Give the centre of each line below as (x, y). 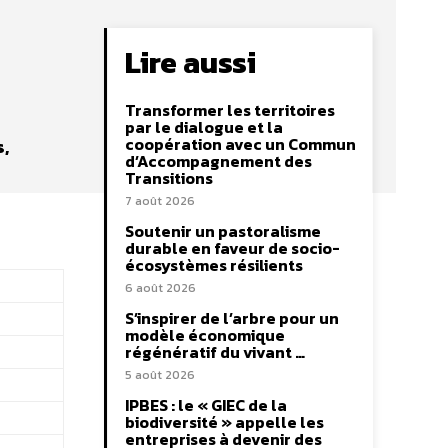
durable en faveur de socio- (232, 248)
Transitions (169, 178)
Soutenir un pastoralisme (223, 231)
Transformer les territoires (230, 110)
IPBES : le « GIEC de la (206, 405)
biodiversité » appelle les (224, 422)
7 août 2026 (160, 201)
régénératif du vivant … (215, 352)
